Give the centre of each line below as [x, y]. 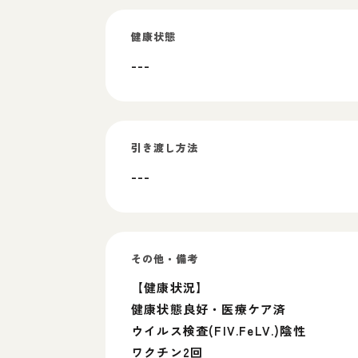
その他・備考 [165, 259]
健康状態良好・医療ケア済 [209, 309]
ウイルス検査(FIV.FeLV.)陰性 [219, 330]
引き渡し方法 [165, 147]
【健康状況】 [170, 287]
